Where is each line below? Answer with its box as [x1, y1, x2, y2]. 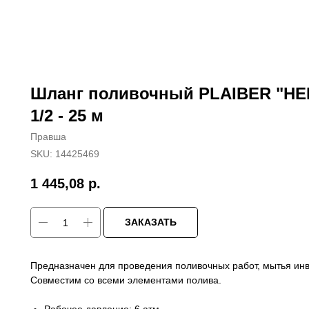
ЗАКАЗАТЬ [125, 217, 177, 228]
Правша [30, 131, 66, 142]
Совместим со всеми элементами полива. [30, 275, 221, 286]
